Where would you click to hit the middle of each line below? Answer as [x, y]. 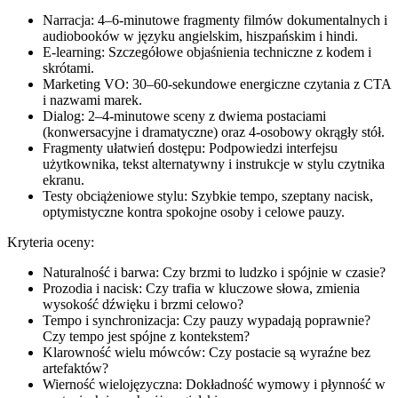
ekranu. [64, 180]
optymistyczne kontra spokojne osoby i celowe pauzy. [194, 212]
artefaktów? [76, 369]
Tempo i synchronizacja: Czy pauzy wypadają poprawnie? [207, 321]
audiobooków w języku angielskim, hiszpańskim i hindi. [200, 36]
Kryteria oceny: [51, 243]
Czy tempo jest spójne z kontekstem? [146, 337]
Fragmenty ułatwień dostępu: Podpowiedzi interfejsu [190, 148]
